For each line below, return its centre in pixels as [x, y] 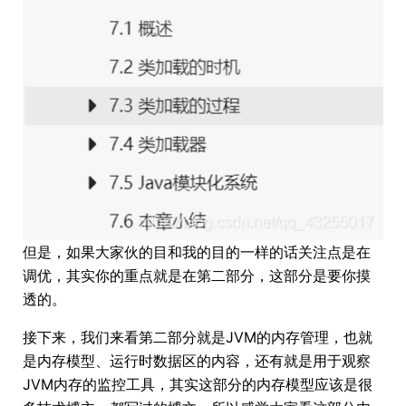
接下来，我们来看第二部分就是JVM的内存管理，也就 [198, 338]
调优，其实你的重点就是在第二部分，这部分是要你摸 [197, 276]
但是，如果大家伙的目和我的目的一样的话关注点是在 [197, 252]
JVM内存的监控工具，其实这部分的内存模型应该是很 [198, 385]
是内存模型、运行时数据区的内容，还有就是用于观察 [197, 361]
